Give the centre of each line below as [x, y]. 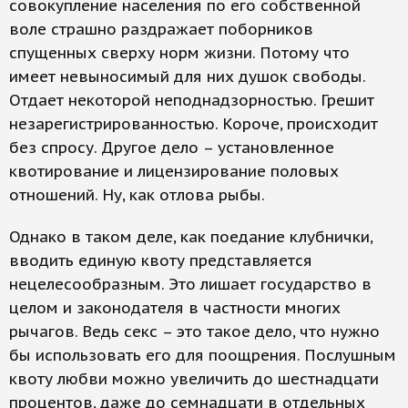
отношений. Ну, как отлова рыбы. [137, 195]
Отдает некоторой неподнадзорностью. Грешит [192, 100]
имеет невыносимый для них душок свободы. [187, 76]
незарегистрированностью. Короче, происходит [194, 124]
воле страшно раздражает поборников [161, 29]
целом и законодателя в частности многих [175, 308]
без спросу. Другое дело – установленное [172, 148]
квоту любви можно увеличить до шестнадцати [194, 379]
